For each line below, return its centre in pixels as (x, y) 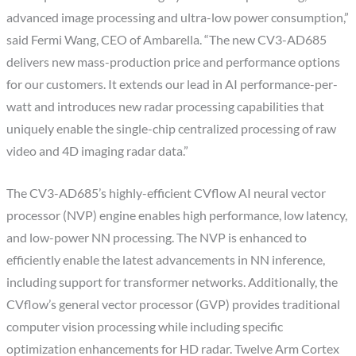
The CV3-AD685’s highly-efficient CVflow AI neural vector (166, 193)
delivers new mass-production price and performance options (174, 62)
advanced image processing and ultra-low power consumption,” (178, 17)
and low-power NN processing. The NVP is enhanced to (157, 237)
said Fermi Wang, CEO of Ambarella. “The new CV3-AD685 (167, 39)
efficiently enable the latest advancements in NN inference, (166, 259)
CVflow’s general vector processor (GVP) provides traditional (174, 304)
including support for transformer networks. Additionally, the (172, 282)
